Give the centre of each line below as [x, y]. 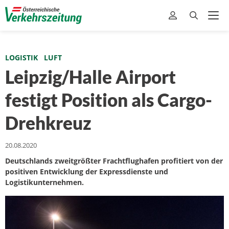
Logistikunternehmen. [44, 182]
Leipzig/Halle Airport [90, 77]
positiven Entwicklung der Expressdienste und [87, 171]
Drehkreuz [48, 123]
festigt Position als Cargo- [109, 100]
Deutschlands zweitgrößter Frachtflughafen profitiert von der [114, 161]
